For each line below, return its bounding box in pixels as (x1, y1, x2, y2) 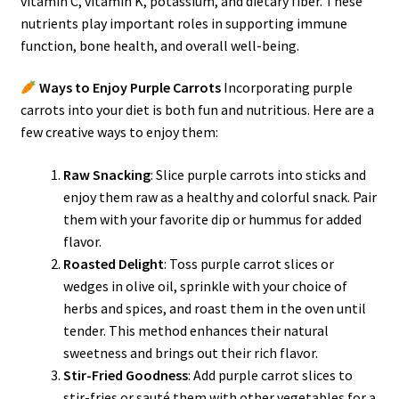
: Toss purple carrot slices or (163, 255, 334, 273)
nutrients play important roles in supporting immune (20, 13, 347, 32)
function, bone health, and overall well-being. (20, 36, 299, 54)
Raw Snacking (62, 166, 151, 184)
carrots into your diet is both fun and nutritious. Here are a (20, 101, 374, 119)
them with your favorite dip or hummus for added (62, 210, 362, 229)
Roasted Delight (62, 255, 164, 273)
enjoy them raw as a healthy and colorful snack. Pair (62, 188, 377, 207)
